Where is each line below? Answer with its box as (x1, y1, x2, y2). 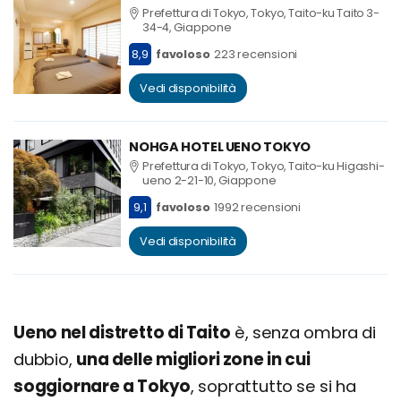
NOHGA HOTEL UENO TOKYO (129, 138, 311, 157)
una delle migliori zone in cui (75, 348, 311, 371)
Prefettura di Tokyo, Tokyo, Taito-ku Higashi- (142, 158, 385, 175)
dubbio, (13, 348, 76, 371)
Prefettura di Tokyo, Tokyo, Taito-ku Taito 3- (142, 5, 380, 21)
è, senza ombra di (230, 321, 377, 345)
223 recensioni (214, 47, 298, 63)
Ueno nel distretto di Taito (13, 321, 231, 345)
